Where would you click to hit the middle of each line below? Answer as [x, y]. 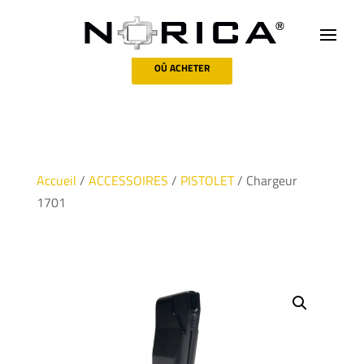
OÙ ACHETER [182, 68]
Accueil [56, 180]
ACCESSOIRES [128, 180]
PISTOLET [207, 180]
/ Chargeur [265, 180]
